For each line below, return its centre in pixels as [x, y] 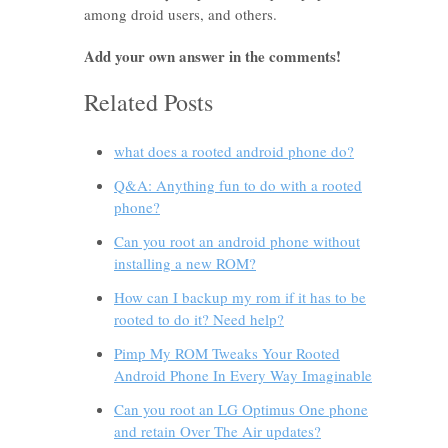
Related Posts [148, 102]
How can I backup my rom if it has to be [240, 297]
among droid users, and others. [180, 14]
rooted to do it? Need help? [199, 319]
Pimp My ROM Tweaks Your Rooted [227, 353]
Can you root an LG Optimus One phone [241, 409]
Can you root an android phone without [237, 241]
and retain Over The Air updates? [217, 431]
